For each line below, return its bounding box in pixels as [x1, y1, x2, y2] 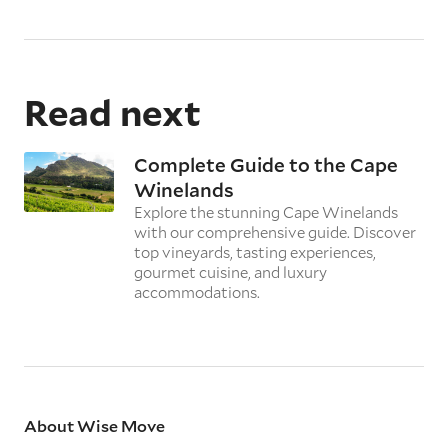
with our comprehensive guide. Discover [134, 221, 416, 242]
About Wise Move [24, 414, 165, 436]
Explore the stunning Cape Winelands [134, 201, 398, 222]
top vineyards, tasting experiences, [134, 241, 376, 262]
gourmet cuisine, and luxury [134, 261, 327, 282]
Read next [24, 87, 201, 136]
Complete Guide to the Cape [134, 151, 398, 177]
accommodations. [134, 281, 260, 302]
